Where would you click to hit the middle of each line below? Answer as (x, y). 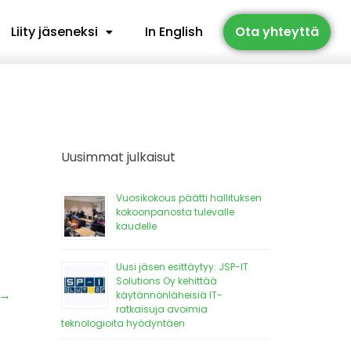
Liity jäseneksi (54, 32)
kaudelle (136, 226)
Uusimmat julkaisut (118, 157)
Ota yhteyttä (277, 32)
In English (174, 32)
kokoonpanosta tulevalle (175, 212)
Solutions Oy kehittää (166, 281)
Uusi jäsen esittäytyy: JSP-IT (182, 267)
